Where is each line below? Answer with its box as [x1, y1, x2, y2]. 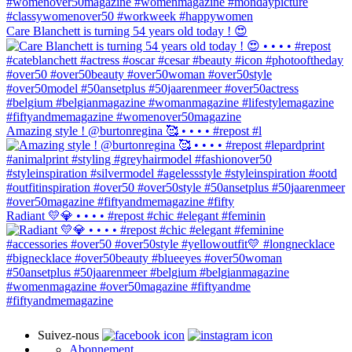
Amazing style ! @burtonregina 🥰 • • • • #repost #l [6, 123, 262, 137]
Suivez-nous [38, 328, 99, 342]
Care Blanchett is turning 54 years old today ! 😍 [6, 24, 247, 38]
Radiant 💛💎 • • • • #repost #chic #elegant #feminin [6, 208, 266, 222]
